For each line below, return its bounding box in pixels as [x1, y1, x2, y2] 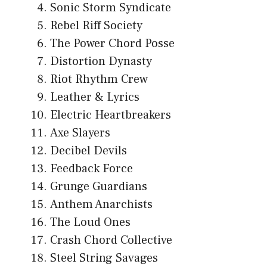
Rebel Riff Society [50, 18, 142, 34]
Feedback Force [50, 161, 133, 177]
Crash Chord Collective [50, 232, 172, 249]
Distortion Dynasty [50, 54, 152, 70]
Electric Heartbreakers [50, 107, 171, 123]
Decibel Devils [50, 143, 127, 159]
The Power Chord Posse [50, 36, 175, 52]
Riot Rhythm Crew [50, 72, 148, 88]
